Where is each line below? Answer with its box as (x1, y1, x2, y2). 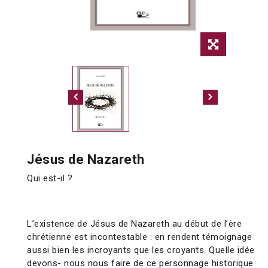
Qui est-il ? (27, 173, 72, 184)
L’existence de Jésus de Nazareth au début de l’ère (27, 218, 242, 230)
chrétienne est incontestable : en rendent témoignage (27, 232, 252, 243)
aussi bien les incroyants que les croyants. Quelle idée (27, 245, 255, 256)
